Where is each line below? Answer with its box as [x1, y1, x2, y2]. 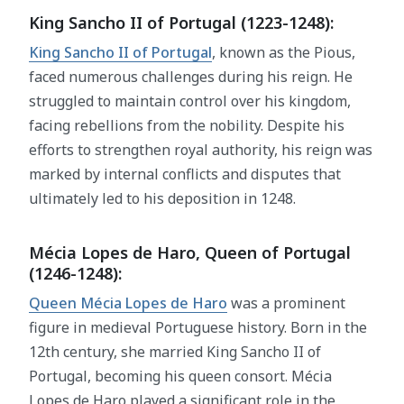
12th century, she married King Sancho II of [29, 342, 321, 363]
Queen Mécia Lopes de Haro [29, 293, 227, 314]
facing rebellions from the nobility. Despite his [29, 115, 344, 136]
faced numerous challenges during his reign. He [29, 67, 353, 87]
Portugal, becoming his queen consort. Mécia [29, 366, 332, 387]
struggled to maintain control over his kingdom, [29, 91, 351, 112]
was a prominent [227, 293, 345, 314]
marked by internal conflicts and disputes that [29, 164, 341, 185]
